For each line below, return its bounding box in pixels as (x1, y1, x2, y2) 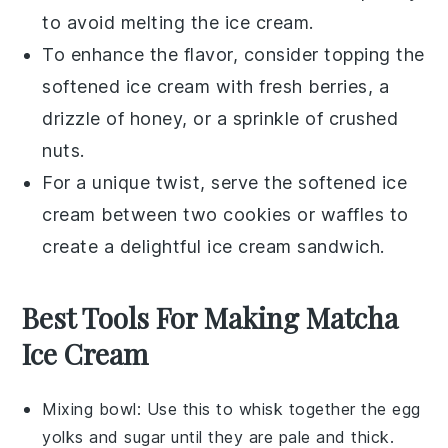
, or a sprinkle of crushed (182, 107, 399, 129)
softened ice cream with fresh (42, 75, 309, 97)
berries (308, 75, 368, 97)
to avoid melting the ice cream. (42, 11, 314, 33)
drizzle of (42, 107, 130, 129)
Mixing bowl (42, 398, 137, 419)
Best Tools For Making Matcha (22, 298, 399, 336)
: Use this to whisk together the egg (136, 398, 421, 419)
